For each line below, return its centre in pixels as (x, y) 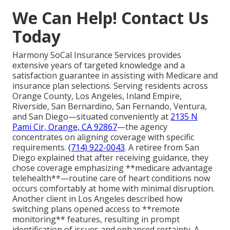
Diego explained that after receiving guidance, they (110, 158)
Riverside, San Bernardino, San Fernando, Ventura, (110, 107)
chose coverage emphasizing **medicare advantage (112, 168)
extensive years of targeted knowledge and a (99, 65)
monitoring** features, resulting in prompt (96, 219)
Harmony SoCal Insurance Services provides (97, 55)
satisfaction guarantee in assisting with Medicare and (115, 76)
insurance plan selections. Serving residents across (110, 86)
